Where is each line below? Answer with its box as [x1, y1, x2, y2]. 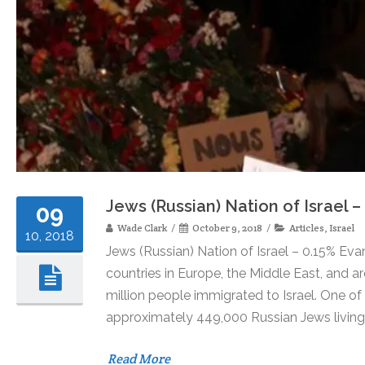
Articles [289, 221, 324, 234]
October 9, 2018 [192, 221, 262, 234]
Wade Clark [117, 221, 167, 234]
